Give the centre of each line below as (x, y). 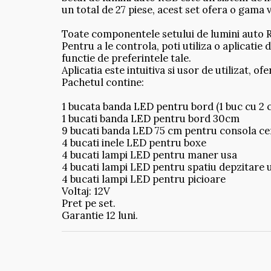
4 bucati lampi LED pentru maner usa (149, 155)
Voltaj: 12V (86, 191)
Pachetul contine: (103, 82)
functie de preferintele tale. (126, 58)
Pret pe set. (89, 203)
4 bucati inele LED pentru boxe (134, 142)
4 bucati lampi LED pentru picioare (144, 179)
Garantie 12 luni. (100, 215)
